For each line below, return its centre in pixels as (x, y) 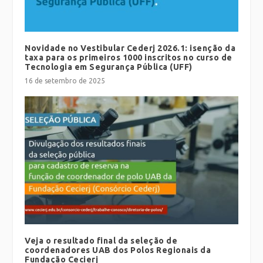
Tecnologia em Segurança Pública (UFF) (109, 67)
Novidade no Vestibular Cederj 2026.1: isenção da (130, 48)
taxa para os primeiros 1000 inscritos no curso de (129, 57)
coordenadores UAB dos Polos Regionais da (118, 250)
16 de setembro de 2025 (65, 80)
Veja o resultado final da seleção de (101, 240)
